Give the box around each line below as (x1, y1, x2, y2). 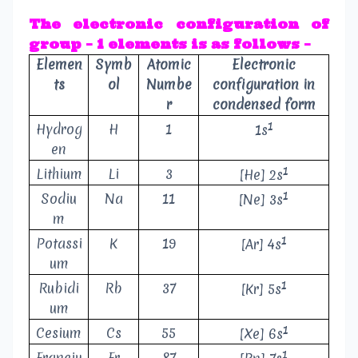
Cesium (36, 324, 82, 343)
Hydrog (35, 120, 82, 139)
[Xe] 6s (239, 324, 283, 343)
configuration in (213, 75, 315, 94)
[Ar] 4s (241, 234, 281, 253)
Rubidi (38, 279, 79, 298)
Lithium (35, 165, 82, 184)
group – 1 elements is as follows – (29, 36, 311, 53)
